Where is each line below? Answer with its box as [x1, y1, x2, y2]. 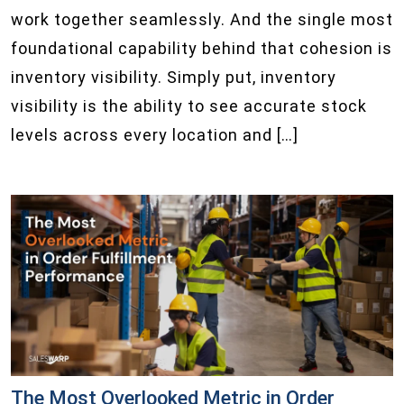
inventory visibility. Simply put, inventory [11, 68, 336, 87]
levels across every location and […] [11, 125, 298, 145]
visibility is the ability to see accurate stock [11, 96, 367, 116]
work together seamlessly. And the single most [11, 10, 393, 30]
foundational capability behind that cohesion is [11, 39, 392, 59]
